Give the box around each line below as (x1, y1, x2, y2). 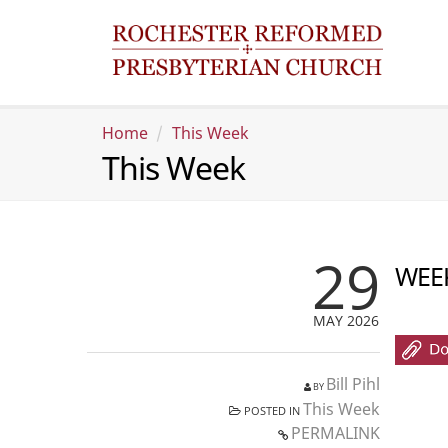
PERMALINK (290, 422, 380, 444)
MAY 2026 (312, 311, 379, 330)
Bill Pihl (325, 373, 380, 395)
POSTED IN (240, 403, 303, 418)
